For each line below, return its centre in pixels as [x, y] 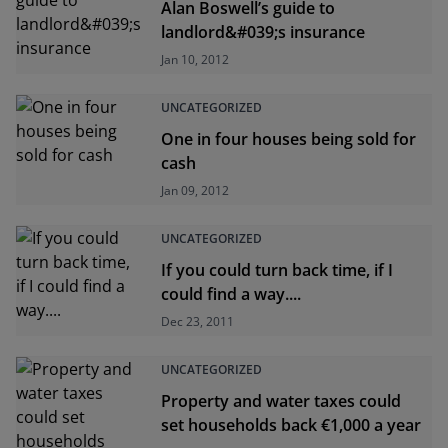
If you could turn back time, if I [277, 270]
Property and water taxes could [281, 401]
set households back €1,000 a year [291, 425]
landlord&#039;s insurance [263, 32]
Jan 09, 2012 [195, 190]
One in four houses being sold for [289, 139]
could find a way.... [231, 294]
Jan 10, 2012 [195, 59]
